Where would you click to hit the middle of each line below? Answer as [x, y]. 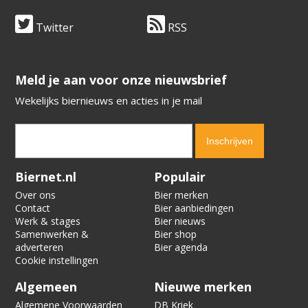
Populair [180, 176]
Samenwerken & [52, 234]
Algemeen [46, 286]
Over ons [36, 195]
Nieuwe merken [203, 286]
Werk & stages [48, 221]
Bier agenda [181, 247]
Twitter [54, 27]
